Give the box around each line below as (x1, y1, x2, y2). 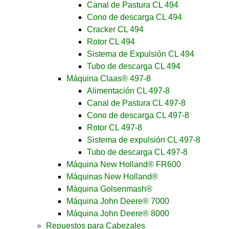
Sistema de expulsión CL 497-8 (87, 135, 200, 144)
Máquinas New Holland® (66, 172, 158, 181)
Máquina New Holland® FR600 (66, 160, 181, 169)
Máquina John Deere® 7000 (66, 197, 169, 205)
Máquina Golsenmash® (66, 185, 152, 193)
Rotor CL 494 (87, 37, 135, 46)
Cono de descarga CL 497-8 (87, 111, 189, 120)
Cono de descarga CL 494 (87, 13, 182, 21)
